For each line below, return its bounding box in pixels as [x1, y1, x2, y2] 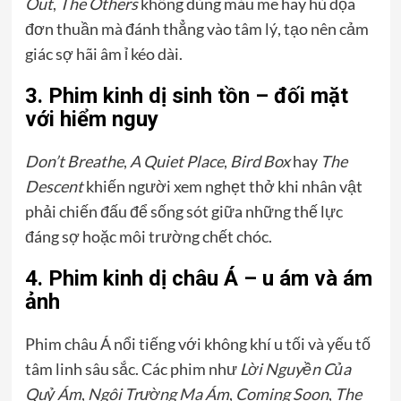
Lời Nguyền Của [239, 358, 351, 379]
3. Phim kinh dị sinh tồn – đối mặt [24, 82, 348, 108]
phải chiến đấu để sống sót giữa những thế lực [24, 200, 343, 221]
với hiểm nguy [24, 106, 158, 132]
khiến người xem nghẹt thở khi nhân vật [82, 175, 363, 196]
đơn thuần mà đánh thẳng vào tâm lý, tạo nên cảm [24, 18, 369, 38]
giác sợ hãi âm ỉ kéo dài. [24, 43, 183, 64]
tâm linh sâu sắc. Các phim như [24, 358, 240, 379]
